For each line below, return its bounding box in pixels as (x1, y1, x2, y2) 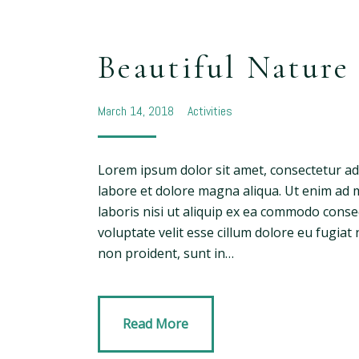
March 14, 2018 (98, 103, 177, 120)
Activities (187, 103, 232, 120)
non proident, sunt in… (98, 244, 234, 262)
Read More (123, 315, 189, 333)
